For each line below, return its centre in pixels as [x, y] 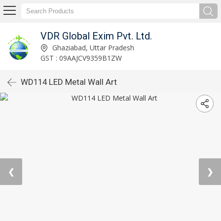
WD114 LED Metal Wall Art [69, 82]
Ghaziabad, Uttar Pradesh [92, 47]
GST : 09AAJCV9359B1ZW [81, 58]
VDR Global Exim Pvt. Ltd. [96, 36]
